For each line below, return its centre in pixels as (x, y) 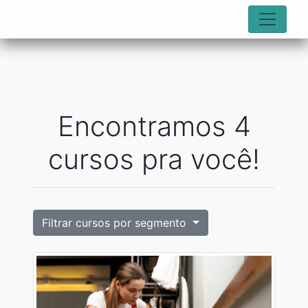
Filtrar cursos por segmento (116, 223)
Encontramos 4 (154, 126)
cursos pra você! (154, 159)
